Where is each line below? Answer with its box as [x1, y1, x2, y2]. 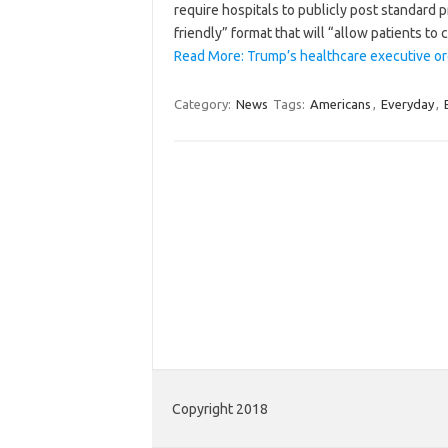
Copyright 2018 [172, 401, 268, 418]
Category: [173, 96, 234, 111]
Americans [309, 96, 371, 111]
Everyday [380, 96, 434, 111]
